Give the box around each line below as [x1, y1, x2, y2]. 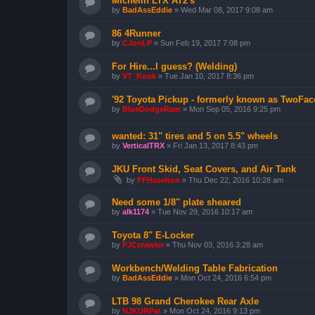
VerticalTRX [122, 141, 165, 150]
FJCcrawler [122, 240, 164, 250]
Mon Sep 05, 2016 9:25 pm [189, 104, 281, 113]
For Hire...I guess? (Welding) [112, 60, 237, 72]
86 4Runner [112, 27, 161, 39]
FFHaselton [137, 176, 180, 185]
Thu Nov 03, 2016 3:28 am [172, 240, 263, 250]
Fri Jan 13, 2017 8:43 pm [173, 141, 258, 150]
